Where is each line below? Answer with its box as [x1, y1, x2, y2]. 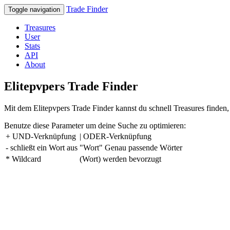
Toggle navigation [8, 6, 60, 13]
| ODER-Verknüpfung [80, 131, 151, 141]
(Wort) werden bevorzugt [80, 154, 161, 163]
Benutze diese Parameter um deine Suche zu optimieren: [4, 121, 186, 130]
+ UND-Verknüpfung [6, 131, 76, 141]
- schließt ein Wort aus [6, 143, 78, 152]
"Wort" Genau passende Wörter [80, 143, 182, 152]
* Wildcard [6, 154, 41, 163]
